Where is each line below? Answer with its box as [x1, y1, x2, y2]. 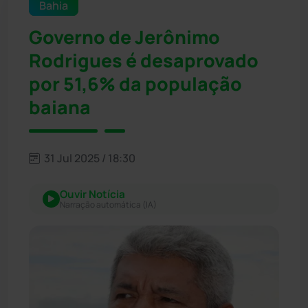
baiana [29, 94, 91, 120]
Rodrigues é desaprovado [29, 47, 258, 73]
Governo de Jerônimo [29, 24, 220, 49]
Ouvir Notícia [60, 186, 125, 201]
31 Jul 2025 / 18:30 [42, 150, 135, 166]
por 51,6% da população [29, 71, 242, 96]
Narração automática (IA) [60, 198, 157, 210]
